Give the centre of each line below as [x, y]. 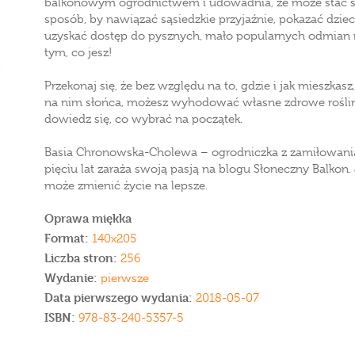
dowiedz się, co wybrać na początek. [143, 119]
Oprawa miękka [88, 218]
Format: [67, 238]
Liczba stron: [81, 258]
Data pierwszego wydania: [120, 298]
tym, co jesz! [78, 52]
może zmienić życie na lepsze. [126, 185]
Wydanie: [73, 278]
